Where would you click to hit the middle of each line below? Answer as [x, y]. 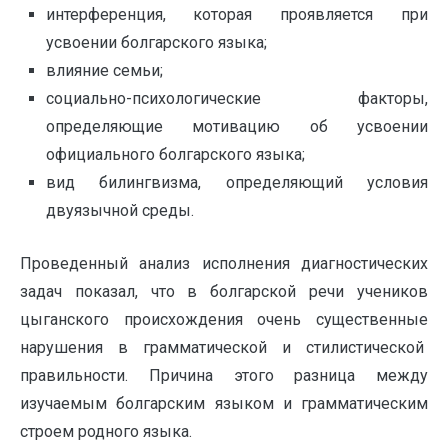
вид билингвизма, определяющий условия [236, 182]
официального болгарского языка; [175, 154]
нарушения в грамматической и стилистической [224, 348]
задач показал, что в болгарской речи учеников [224, 292]
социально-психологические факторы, [236, 98]
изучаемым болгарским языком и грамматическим [224, 404]
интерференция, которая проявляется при [236, 14]
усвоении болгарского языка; [156, 42]
